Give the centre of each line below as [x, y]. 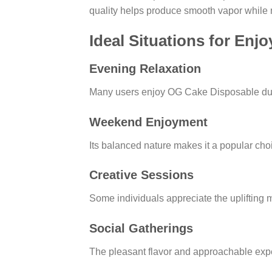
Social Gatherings [141, 229]
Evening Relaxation [145, 68]
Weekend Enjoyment [148, 122]
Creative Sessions [141, 175]
